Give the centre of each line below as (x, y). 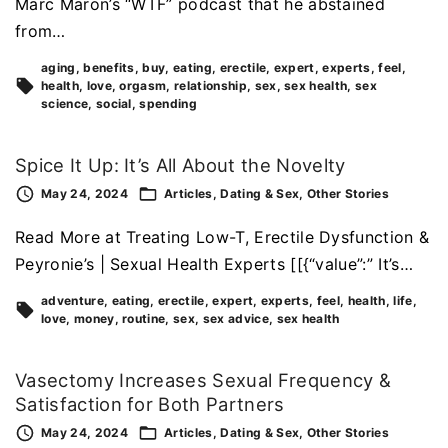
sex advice (235, 318)
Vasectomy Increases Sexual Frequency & (203, 379)
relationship (210, 86)
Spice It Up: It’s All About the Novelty (180, 165)
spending (168, 104)
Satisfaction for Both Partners (150, 403)
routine (144, 318)
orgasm (143, 86)
